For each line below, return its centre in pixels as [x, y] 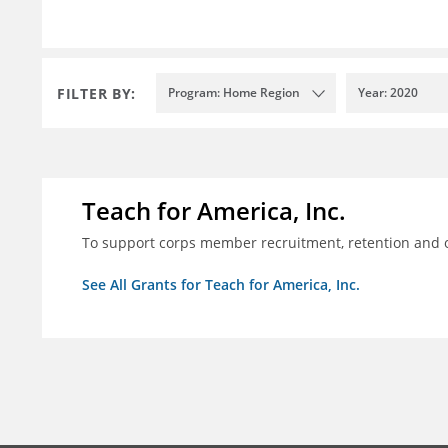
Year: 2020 [388, 93]
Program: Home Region [234, 93]
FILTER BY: [96, 93]
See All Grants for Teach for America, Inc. [221, 285]
